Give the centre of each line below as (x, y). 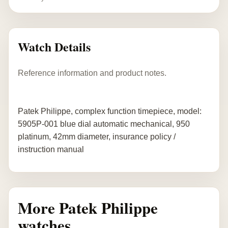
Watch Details (54, 47)
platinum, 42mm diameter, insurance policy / (97, 136)
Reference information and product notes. (92, 73)
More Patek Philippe (88, 207)
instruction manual (51, 149)
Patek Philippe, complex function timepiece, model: (110, 111)
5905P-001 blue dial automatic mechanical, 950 (104, 124)
